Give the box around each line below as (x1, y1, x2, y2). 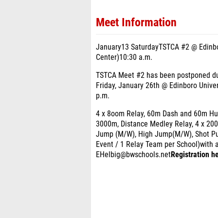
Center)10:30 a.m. (96, 53, 152, 62)
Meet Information (96, 16, 177, 29)
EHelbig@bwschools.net (96, 150, 171, 159)
